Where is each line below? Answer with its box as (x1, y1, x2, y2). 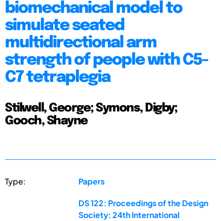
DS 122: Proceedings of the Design (78, 197, 209, 208)
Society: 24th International (78, 209, 180, 220)
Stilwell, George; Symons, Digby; (5, 102, 177, 114)
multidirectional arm (5, 35, 156, 51)
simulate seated (5, 17, 124, 34)
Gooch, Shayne (5, 114, 88, 127)
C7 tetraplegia (5, 69, 110, 86)
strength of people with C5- (5, 52, 208, 69)
